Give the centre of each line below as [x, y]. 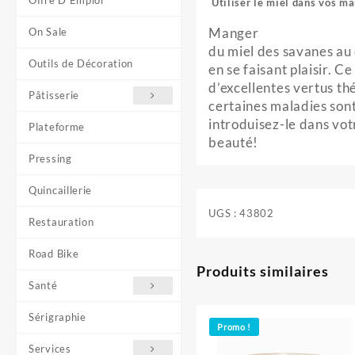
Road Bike [54, 254]
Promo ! [235, 327]
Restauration [61, 222]
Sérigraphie [57, 317]
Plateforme [57, 127]
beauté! [234, 142]
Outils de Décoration [81, 63]
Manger [234, 33]
